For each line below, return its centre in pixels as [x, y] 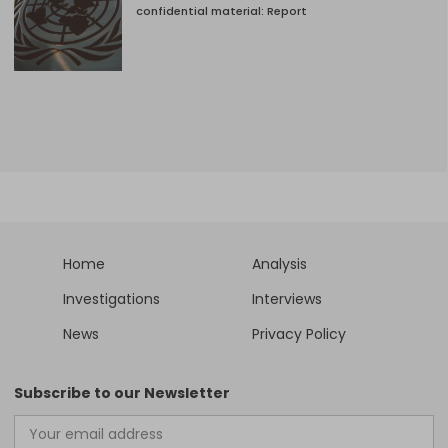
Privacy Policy [299, 333]
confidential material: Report [221, 11]
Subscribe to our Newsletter [122, 392]
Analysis [279, 263]
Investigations [111, 298]
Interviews [287, 298]
